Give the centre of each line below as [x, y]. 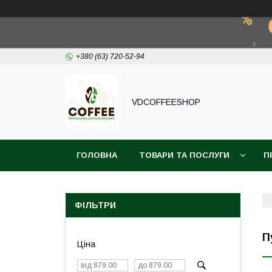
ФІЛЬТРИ [95, 205]
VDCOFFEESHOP [166, 102]
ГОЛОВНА [97, 155]
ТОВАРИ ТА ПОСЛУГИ [184, 155]
